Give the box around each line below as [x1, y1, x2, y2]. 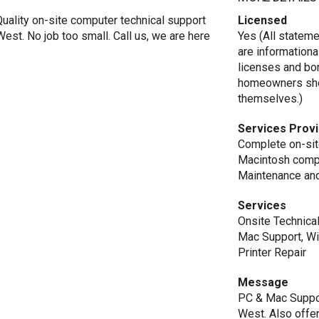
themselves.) [238, 92, 303, 105]
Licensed [238, 14, 288, 27]
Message [238, 276, 289, 289]
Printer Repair [238, 246, 307, 259]
